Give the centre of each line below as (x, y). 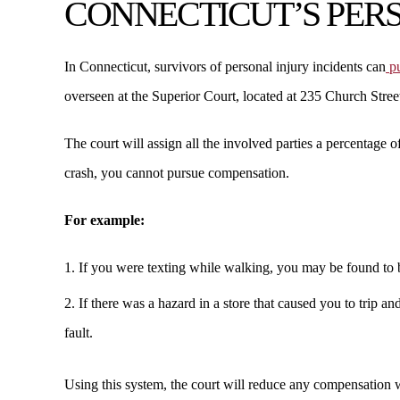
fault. (79, 333)
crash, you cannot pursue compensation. (177, 173)
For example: (104, 220)
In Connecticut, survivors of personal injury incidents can (225, 67)
